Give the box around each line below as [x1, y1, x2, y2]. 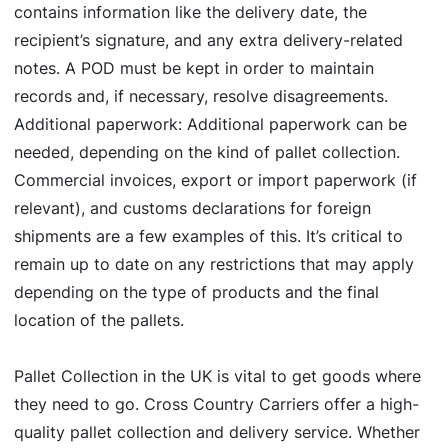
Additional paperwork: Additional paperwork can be [14, 114, 407, 135]
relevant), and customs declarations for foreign [14, 198, 371, 219]
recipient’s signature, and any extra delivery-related [14, 30, 403, 51]
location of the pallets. [14, 310, 184, 331]
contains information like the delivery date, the [14, 2, 367, 23]
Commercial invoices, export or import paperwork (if [14, 170, 417, 191]
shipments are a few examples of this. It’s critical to [14, 226, 403, 247]
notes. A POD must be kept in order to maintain [14, 58, 374, 79]
